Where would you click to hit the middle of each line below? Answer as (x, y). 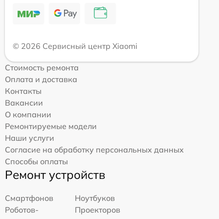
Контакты (23, 91)
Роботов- (22, 209)
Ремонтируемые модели (51, 126)
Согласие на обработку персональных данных (94, 149)
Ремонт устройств (55, 174)
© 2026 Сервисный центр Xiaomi (75, 46)
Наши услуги (30, 138)
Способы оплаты (36, 161)
